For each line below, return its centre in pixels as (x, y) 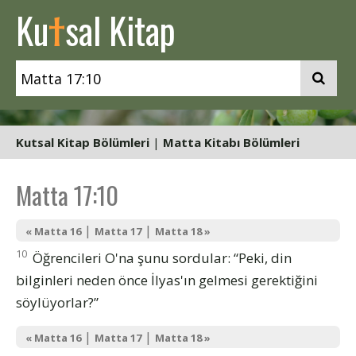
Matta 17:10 (67, 195)
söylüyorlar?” (57, 302)
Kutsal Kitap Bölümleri (83, 142)
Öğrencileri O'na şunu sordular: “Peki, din (161, 257)
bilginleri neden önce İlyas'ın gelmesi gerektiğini (167, 280)
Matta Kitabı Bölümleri (231, 142)
